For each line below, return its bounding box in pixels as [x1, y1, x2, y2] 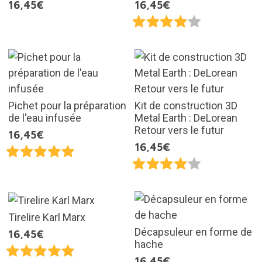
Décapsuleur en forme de [135, 226, 252, 239]
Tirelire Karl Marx [8, 211, 85, 223]
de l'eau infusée [8, 111, 81, 124]
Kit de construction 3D [135, 99, 237, 112]
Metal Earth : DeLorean [135, 111, 237, 124]
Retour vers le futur [135, 123, 224, 136]
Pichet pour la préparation [8, 99, 126, 112]
